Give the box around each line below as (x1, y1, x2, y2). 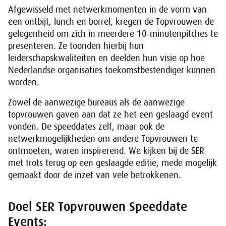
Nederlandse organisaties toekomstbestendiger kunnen (8, 65, 215, 75)
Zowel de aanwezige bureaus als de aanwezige (8, 97, 185, 107)
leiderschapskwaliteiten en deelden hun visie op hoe (8, 53, 205, 63)
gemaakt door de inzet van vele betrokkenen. (8, 170, 181, 180)
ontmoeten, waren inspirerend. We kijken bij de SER (8, 146, 204, 156)
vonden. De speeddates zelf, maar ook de (8, 122, 164, 132)
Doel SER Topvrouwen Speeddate (8, 199, 187, 214)
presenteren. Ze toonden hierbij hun (8, 41, 144, 51)
